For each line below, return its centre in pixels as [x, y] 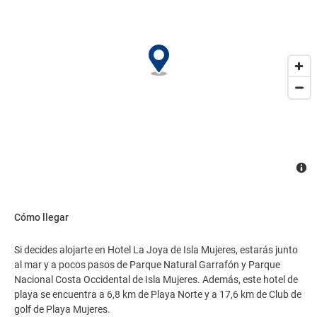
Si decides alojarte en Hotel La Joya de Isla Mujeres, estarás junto [156, 250]
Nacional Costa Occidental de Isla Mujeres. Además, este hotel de [156, 279]
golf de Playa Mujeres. [62, 309]
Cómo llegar [41, 217]
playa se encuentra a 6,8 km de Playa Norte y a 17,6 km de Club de [158, 294]
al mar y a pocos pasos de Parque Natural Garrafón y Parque [147, 265]
